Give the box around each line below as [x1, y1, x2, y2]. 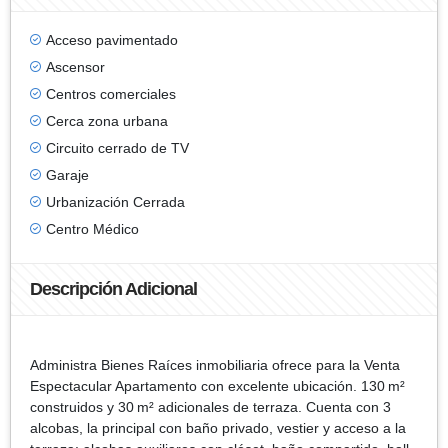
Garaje [46, 166, 89, 183]
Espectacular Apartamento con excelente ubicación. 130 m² [30, 377, 405, 394]
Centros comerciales [46, 85, 176, 102]
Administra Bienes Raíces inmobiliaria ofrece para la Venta [30, 356, 400, 373]
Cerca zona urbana [46, 112, 168, 129]
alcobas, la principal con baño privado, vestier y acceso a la [30, 419, 406, 436]
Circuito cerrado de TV [46, 139, 189, 156]
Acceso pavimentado [46, 31, 178, 48]
